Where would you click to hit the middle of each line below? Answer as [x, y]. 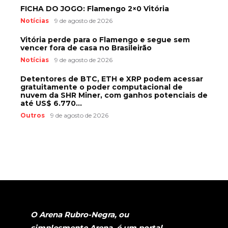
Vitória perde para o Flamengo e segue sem [105, 39]
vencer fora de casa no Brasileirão [86, 48]
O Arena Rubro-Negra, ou [80, 214]
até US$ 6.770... [51, 103]
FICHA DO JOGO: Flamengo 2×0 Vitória [95, 8]
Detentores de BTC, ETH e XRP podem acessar [112, 79]
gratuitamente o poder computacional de [102, 87]
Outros [33, 115]
